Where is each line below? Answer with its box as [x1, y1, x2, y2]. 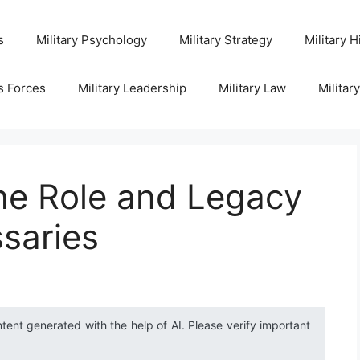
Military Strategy [178, 32, 272, 47]
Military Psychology [35, 32, 147, 47]
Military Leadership [77, 80, 186, 96]
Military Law [218, 80, 286, 96]
